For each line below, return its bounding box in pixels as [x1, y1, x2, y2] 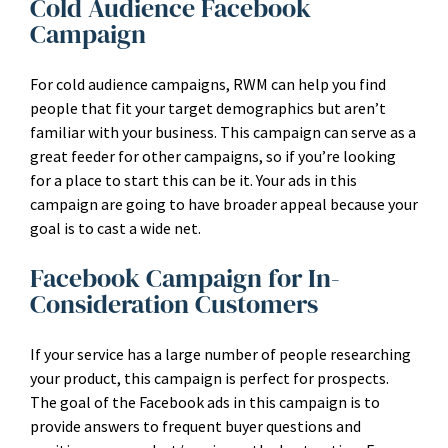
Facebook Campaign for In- [30, 260, 340, 296]
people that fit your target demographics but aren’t [30, 98, 386, 118]
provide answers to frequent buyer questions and [30, 416, 361, 436]
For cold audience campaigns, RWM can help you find [30, 74, 386, 94]
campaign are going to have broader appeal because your [30, 194, 418, 214]
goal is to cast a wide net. [30, 218, 201, 238]
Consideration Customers [30, 286, 318, 322]
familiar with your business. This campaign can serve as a [30, 122, 416, 142]
